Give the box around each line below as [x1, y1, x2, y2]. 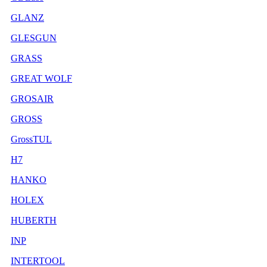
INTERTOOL [11, 255, 65, 266]
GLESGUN [11, 32, 57, 43]
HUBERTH [11, 215, 57, 225]
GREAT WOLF [11, 73, 72, 83]
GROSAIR [11, 93, 54, 104]
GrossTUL [11, 133, 52, 144]
